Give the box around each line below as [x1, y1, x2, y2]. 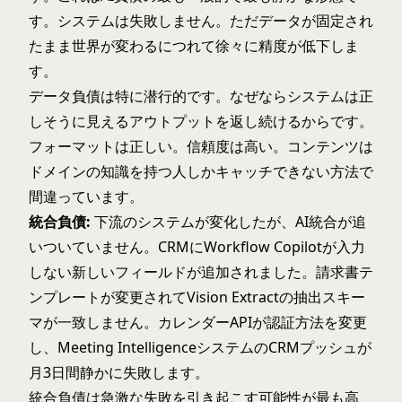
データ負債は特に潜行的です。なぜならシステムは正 [29, 86, 373, 106]
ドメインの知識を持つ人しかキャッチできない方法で [29, 162, 373, 181]
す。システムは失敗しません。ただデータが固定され [29, 11, 373, 31]
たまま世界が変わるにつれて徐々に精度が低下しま [29, 36, 359, 56]
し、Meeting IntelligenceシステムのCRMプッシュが [29, 337, 371, 357]
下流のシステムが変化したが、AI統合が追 [91, 212, 366, 232]
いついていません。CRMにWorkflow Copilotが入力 [29, 237, 365, 257]
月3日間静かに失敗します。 [29, 363, 209, 382]
